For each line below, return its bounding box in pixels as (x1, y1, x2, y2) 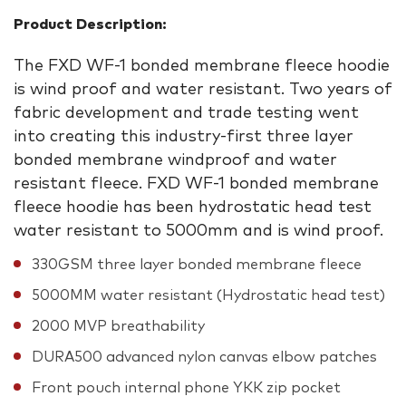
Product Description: (14, 16, 167, 32)
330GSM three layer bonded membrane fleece (32, 256, 362, 272)
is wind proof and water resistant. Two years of (14, 81, 392, 98)
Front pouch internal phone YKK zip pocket (32, 380, 341, 395)
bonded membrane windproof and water (14, 151, 337, 169)
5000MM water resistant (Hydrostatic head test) (32, 287, 385, 303)
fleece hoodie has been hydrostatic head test (14, 198, 372, 216)
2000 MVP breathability (32, 318, 205, 333)
